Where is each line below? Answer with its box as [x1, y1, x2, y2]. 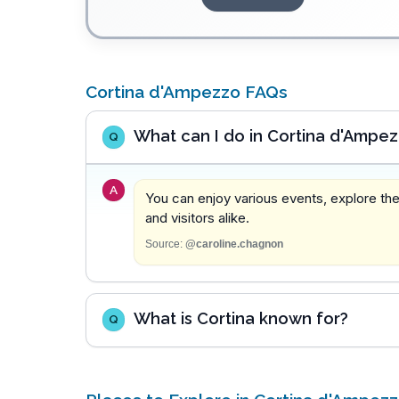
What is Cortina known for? [133, 309, 348, 329]
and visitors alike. [144, 208, 249, 226]
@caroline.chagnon [184, 238, 283, 251]
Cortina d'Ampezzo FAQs [85, 81, 288, 102]
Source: [144, 238, 183, 251]
